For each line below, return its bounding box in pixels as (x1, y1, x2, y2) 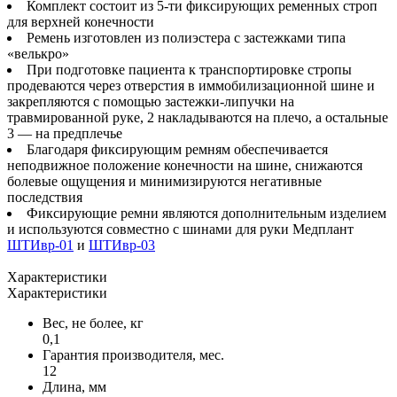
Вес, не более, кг (43, 315, 144, 331)
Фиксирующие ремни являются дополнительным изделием (27, 206, 386, 222)
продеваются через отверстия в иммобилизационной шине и (7, 78, 375, 94)
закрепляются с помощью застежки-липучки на (7, 94, 294, 110)
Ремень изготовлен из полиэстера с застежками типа (27, 30, 346, 46)
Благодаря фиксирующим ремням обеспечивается (27, 142, 328, 158)
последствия (7, 190, 82, 206)
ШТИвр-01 (7, 237, 74, 253)
